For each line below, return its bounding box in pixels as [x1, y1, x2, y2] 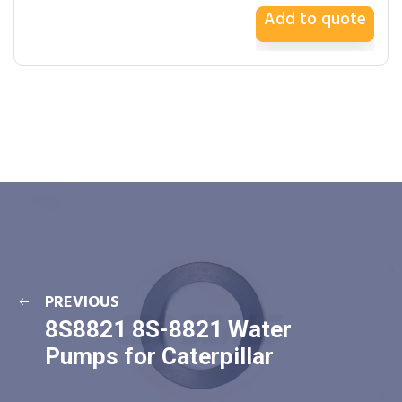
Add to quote [264, 6, 366, 33]
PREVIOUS [45, 290, 118, 316]
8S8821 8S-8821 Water [45, 316, 292, 343]
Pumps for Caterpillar [45, 343, 274, 370]
